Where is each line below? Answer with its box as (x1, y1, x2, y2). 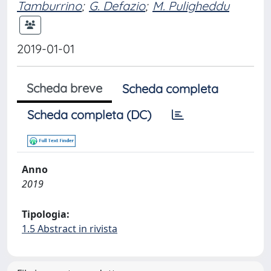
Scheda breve (27, 80, 102, 96)
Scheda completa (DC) (27, 107, 151, 122)
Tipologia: (22, 207, 70, 221)
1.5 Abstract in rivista (22, 222, 117, 235)
